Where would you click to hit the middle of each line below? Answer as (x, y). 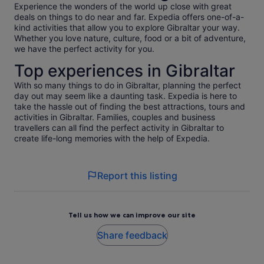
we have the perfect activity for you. (84, 49)
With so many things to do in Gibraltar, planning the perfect (128, 85)
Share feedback (132, 235)
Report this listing (137, 176)
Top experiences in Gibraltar (125, 71)
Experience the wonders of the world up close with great (123, 6)
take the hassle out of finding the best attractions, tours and (130, 107)
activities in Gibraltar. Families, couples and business (115, 117)
